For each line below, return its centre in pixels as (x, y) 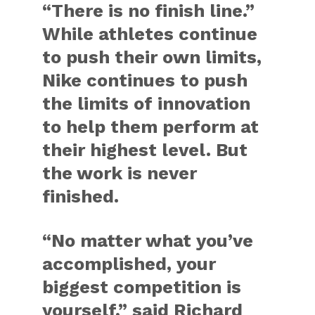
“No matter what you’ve (148, 240)
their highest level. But (145, 149)
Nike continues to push (145, 80)
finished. (81, 196)
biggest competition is (142, 287)
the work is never (120, 173)
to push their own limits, (152, 57)
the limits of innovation (147, 103)
